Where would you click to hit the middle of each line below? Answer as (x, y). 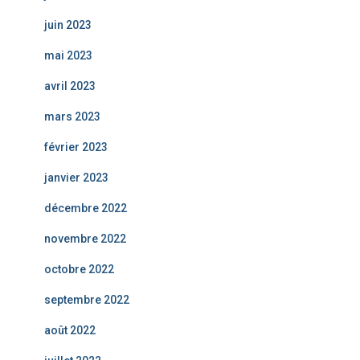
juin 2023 (68, 25)
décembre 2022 (86, 208)
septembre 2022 (87, 300)
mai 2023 (68, 55)
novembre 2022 (85, 239)
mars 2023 (72, 117)
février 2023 (76, 147)
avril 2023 (70, 86)
